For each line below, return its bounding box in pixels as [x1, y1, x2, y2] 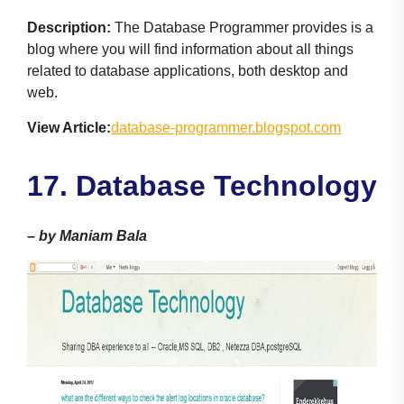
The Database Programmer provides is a [111, 19, 373, 35]
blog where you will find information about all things [27, 41, 353, 57]
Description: [27, 19, 111, 35]
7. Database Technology [43, 169, 377, 202]
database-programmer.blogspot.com [111, 119, 341, 135]
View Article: [27, 119, 111, 135]
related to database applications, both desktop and [27, 62, 348, 78]
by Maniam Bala [39, 227, 147, 243]
